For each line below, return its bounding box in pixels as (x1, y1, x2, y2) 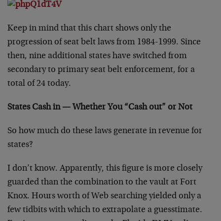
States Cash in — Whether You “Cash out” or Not (7, 103, 192, 112)
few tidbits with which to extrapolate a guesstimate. (7, 206, 202, 215)
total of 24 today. (7, 79, 71, 89)
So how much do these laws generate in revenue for (7, 127, 202, 136)
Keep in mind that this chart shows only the (7, 24, 171, 34)
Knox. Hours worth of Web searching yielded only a (7, 192, 201, 201)
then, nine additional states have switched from (7, 52, 187, 61)
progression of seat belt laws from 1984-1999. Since (7, 38, 201, 47)
